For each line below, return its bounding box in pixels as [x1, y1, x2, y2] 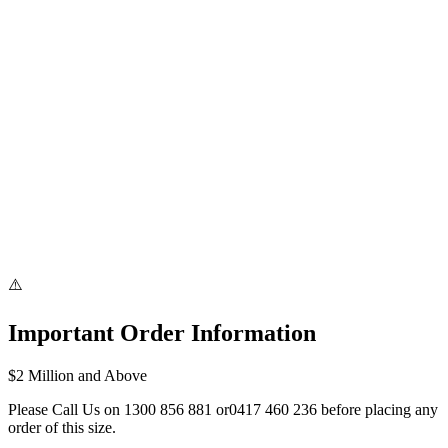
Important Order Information [8, 319, 316, 346]
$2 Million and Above [8, 366, 147, 384]
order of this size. [8, 418, 116, 436]
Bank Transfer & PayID [8, 260, 159, 278]
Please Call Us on [8, 400, 120, 418]
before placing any [321, 400, 438, 418]
